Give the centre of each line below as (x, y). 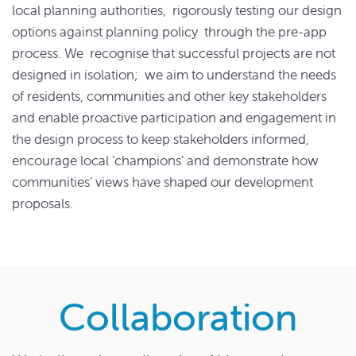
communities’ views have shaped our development (163, 182)
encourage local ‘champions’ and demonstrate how (165, 160)
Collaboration (178, 317)
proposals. (43, 203)
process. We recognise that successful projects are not (174, 53)
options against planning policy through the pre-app (169, 31)
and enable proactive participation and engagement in (174, 117)
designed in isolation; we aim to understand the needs (174, 74)
